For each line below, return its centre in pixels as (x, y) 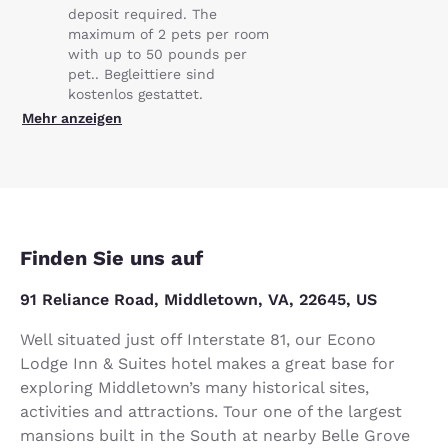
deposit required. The (142, 13)
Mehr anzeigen (72, 117)
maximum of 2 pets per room (168, 33)
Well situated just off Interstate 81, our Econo (198, 339)
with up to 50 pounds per (157, 53)
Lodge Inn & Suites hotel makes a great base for (207, 363)
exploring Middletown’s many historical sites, (194, 387)
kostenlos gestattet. (135, 93)
